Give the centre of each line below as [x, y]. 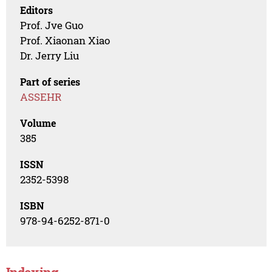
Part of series [50, 81]
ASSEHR [41, 97]
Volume [38, 123]
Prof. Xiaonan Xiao [65, 40]
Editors [37, 10]
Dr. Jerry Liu [50, 55]
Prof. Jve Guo [52, 25]
